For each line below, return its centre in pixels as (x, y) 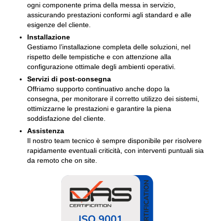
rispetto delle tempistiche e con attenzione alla (99, 56)
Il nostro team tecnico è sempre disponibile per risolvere (114, 140)
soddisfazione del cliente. (66, 118)
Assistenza (46, 130)
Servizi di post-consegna (69, 79)
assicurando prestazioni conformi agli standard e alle (109, 15)
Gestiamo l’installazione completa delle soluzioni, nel (109, 47)
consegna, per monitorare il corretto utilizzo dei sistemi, (113, 98)
